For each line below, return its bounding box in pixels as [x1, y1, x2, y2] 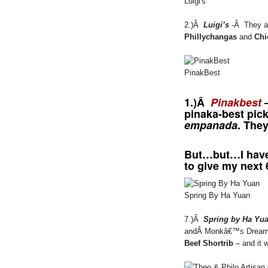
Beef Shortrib [184, 238, 233, 248]
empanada [184, 117, 237, 133]
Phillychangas [184, 32, 237, 41]
